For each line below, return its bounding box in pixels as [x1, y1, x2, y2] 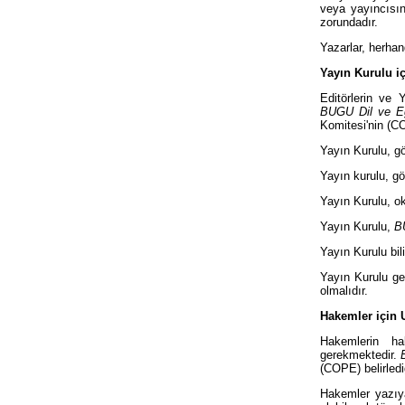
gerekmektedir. [320, 347, 401, 362]
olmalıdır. [320, 283, 368, 297]
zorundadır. [320, 14, 378, 29]
